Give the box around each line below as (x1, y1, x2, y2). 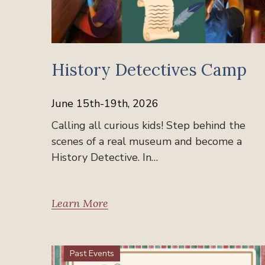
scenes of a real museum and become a (51, 134, 242, 148)
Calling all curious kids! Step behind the (51, 118, 245, 132)
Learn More (51, 196, 108, 210)
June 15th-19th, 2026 (51, 96, 159, 111)
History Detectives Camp (51, 59, 247, 80)
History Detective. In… (51, 150, 158, 164)
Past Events (70, 247, 114, 259)
